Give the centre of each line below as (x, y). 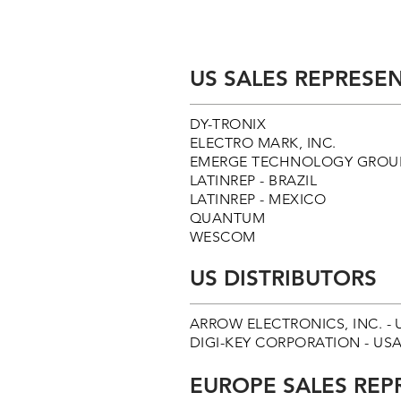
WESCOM (223, 237)
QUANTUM (228, 218)
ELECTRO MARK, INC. (263, 143)
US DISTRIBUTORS (283, 278)
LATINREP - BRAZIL (254, 180)
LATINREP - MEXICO (258, 199)
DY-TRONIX (228, 124)
